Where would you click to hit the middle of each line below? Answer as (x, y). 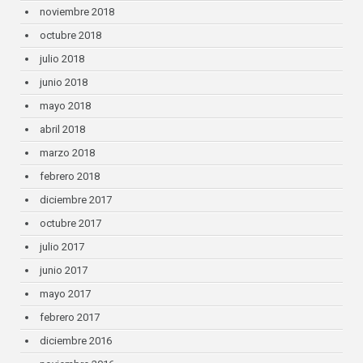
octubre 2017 (71, 224)
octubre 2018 (71, 36)
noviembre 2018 (77, 12)
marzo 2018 (68, 153)
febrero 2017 (70, 318)
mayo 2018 (66, 106)
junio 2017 (64, 271)
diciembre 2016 (76, 341)
